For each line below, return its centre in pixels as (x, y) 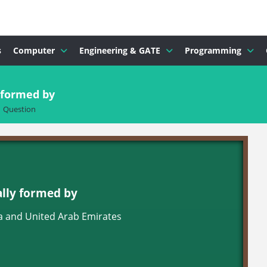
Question (19, 109)
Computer (34, 50)
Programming (213, 50)
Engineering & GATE (120, 50)
